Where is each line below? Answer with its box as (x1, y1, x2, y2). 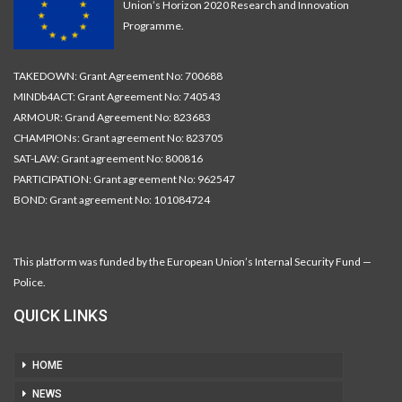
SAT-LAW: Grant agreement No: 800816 (13, 151, 203, 165)
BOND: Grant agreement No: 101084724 (13, 192, 210, 206)
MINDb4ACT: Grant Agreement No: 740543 (13, 89, 221, 103)
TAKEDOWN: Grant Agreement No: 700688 (13, 68, 223, 83)
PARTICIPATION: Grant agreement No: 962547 (13, 171, 235, 186)
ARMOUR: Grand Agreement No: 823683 (13, 109, 211, 124)
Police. (13, 275, 46, 289)
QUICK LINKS (13, 305, 108, 325)
